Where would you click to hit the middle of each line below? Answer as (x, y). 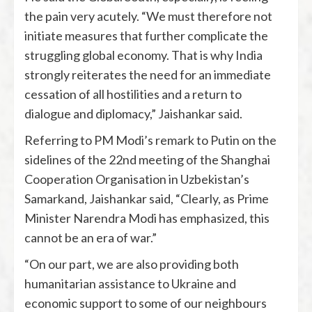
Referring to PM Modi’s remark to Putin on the (150, 140)
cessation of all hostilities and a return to (133, 94)
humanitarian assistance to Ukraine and (130, 283)
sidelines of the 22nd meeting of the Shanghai (147, 159)
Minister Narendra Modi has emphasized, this (147, 218)
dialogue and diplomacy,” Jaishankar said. (133, 114)
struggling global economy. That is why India (143, 55)
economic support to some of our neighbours (146, 303)
